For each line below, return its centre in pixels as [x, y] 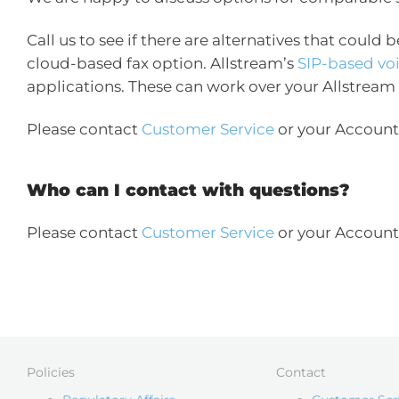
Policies [51, 372]
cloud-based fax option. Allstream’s [162, 63]
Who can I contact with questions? [188, 190]
